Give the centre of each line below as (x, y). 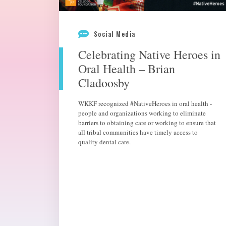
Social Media (115, 34)
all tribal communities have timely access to (138, 132)
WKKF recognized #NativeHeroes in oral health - (145, 103)
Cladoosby (104, 83)
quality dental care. (104, 142)
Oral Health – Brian (127, 69)
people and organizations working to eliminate (142, 113)
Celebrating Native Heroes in (149, 54)
